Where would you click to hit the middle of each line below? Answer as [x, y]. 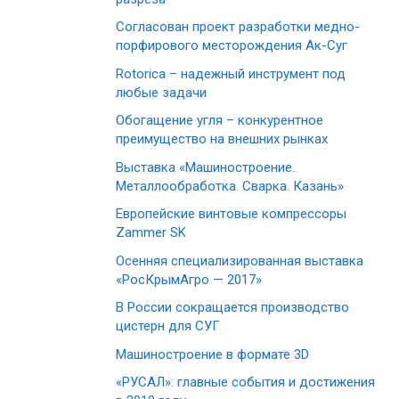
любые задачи [161, 92]
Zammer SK [151, 233]
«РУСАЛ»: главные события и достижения [245, 383]
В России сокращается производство [232, 308]
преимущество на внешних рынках [222, 139]
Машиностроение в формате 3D [212, 354]
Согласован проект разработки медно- [238, 27]
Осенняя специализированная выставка [240, 261]
